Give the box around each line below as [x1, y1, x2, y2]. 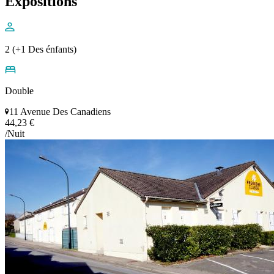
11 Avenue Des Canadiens [9, 106, 111, 117]
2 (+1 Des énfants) [5, 44, 76, 55]
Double [5, 86, 34, 97]
